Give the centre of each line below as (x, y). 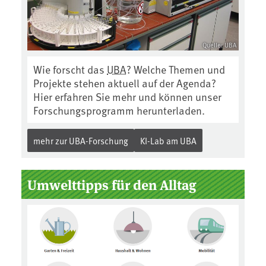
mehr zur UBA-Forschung (81, 141)
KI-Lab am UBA (168, 141)
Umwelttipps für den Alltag (112, 185)
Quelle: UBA (219, 45)
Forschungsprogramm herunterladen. (119, 110)
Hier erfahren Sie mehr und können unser (127, 97)
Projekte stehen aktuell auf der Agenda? (125, 83)
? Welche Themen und (176, 69)
